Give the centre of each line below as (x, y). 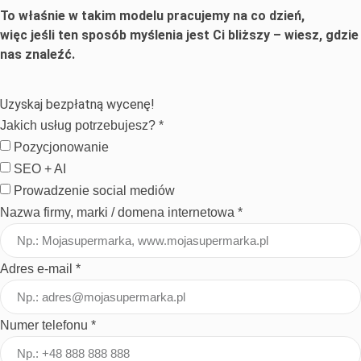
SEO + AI (40, 168)
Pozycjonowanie (61, 147)
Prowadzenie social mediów (94, 190)
